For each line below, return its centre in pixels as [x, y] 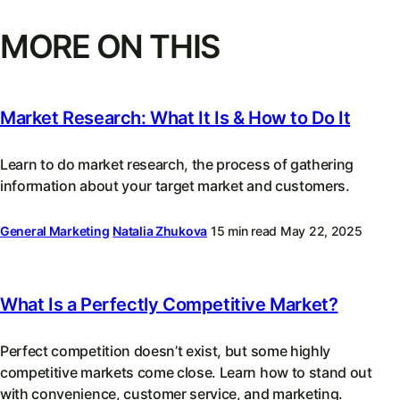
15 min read [244, 230]
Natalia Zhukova [160, 230]
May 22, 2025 [321, 230]
